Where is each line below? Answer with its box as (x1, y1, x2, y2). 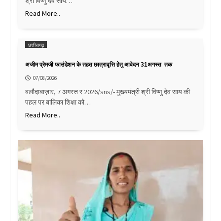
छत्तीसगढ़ (28, 42, 44, 49)
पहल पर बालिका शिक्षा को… (25, 98, 91, 107)
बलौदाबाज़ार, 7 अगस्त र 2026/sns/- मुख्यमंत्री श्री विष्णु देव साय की (25, 87, 190, 97)
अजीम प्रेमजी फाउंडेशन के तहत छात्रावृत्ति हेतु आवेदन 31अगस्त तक (25, 61, 172, 69)
